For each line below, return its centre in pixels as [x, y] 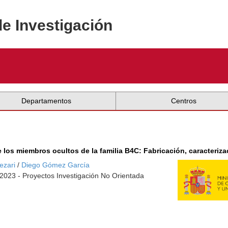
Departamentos [47, 101]
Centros [184, 101]
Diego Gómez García [56, 165]
